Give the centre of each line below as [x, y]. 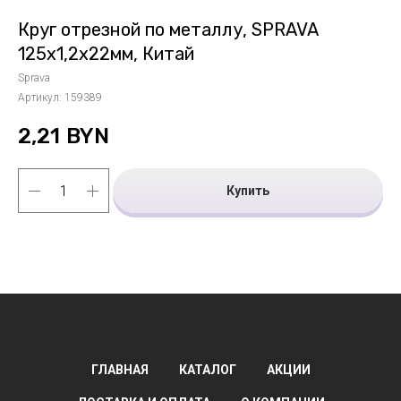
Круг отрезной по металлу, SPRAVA [168, 30]
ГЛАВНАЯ [119, 370]
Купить [248, 190]
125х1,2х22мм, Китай [106, 54]
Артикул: [41, 98]
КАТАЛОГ [207, 370]
